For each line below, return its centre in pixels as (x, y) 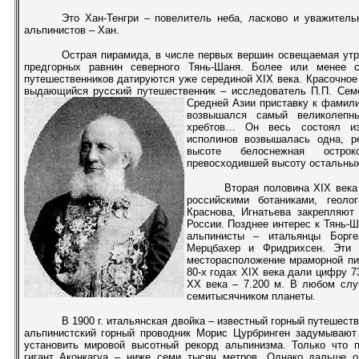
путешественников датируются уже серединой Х (143, 79)
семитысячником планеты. (251, 296)
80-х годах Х (217, 272)
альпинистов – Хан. (71, 30)
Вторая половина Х (272, 188)
